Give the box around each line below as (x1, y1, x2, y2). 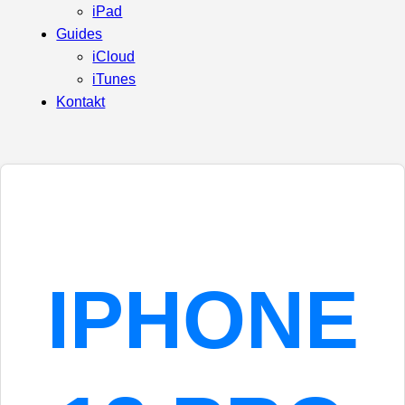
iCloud (92, 49, 136, 64)
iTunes (92, 71, 137, 87)
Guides (56, 26, 103, 42)
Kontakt (56, 94, 106, 109)
